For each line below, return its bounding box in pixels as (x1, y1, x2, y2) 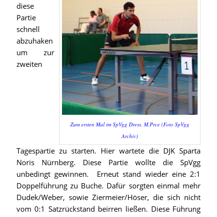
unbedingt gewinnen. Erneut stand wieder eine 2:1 (16, 169, 201, 179)
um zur (16, 47, 55, 58)
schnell (16, 24, 40, 34)
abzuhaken (16, 36, 53, 46)
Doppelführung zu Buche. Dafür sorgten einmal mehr (16, 180, 201, 190)
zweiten (16, 59, 42, 69)
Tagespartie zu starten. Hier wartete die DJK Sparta (16, 145, 201, 155)
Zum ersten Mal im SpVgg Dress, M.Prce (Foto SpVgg (70, 120, 190, 128)
